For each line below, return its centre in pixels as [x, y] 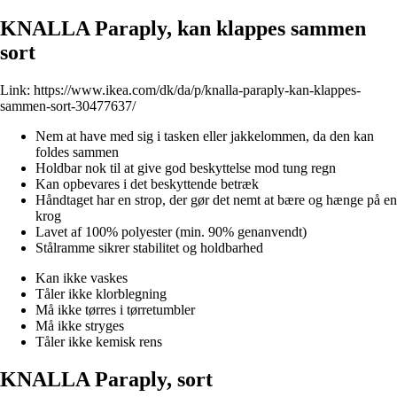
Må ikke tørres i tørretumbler [115, 309]
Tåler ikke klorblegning [101, 293]
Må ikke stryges [80, 325]
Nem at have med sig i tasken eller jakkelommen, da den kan [205, 136]
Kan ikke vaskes [82, 277]
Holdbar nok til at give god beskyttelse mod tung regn [186, 167]
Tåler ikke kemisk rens [99, 341]
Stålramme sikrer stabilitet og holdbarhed [149, 247]
